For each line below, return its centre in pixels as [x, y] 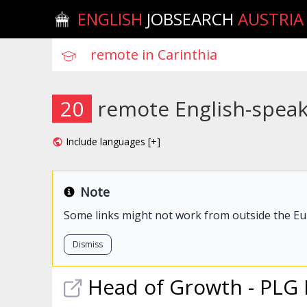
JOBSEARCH [191, 19]
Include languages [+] [113, 142]
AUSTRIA [269, 19]
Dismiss [88, 244]
